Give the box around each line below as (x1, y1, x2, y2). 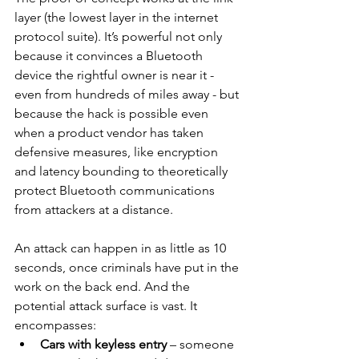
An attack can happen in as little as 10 (14, 240, 229, 256)
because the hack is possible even (14, 106, 212, 121)
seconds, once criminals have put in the (14, 260, 242, 275)
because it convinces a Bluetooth (14, 48, 206, 63)
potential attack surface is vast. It (14, 298, 200, 313)
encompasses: (14, 317, 96, 333)
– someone (167, 337, 237, 352)
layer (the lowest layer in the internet (14, 10, 221, 25)
